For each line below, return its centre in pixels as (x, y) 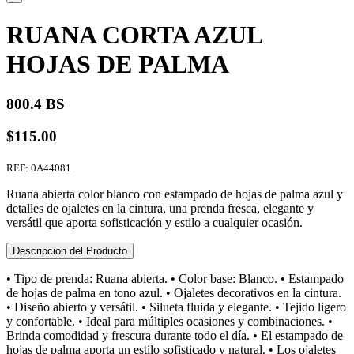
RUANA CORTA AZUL (134, 34)
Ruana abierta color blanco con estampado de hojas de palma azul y (175, 194)
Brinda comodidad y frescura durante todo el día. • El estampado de (175, 335)
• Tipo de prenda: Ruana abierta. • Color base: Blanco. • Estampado (175, 278)
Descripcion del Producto (70, 250)
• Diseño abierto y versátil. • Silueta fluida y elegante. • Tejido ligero (176, 307)
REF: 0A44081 (39, 168)
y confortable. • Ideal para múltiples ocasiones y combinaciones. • (169, 321)
